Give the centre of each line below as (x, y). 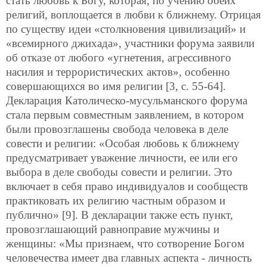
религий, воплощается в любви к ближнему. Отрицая (133, 14)
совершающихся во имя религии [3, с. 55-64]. (116, 86)
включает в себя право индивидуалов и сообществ (127, 186)
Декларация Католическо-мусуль (85, 100)
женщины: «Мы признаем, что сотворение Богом (125, 243)
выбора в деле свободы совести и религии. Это (119, 172)
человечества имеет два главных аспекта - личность (129, 257)
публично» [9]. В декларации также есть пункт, (119, 215)
